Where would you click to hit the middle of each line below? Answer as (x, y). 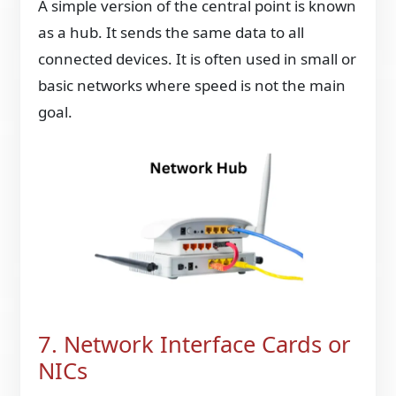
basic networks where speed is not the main (192, 85)
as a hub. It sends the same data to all (171, 32)
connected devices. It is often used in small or (198, 58)
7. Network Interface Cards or (195, 344)
